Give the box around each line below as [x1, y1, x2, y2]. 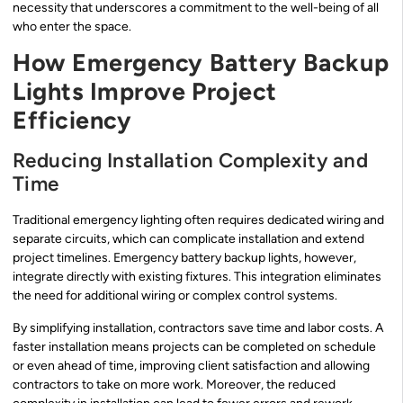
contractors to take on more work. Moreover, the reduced [13, 376, 336, 392]
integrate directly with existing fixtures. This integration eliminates [13, 269, 381, 285]
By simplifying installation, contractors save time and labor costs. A [13, 319, 383, 336]
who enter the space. [13, 19, 131, 35]
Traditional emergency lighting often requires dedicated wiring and [13, 212, 384, 228]
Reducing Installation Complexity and [13, 148, 369, 174]
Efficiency [13, 105, 132, 136]
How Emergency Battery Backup [13, 48, 390, 78]
